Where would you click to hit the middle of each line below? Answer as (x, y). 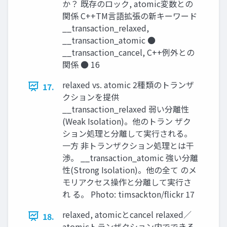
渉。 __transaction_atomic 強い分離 (130, 157)
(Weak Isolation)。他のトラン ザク (127, 121)
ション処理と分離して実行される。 (127, 133)
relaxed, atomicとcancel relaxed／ (127, 214)
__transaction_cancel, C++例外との (128, 52)
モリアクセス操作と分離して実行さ (127, 182)
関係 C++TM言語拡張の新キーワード (130, 15)
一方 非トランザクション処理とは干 (128, 145)
